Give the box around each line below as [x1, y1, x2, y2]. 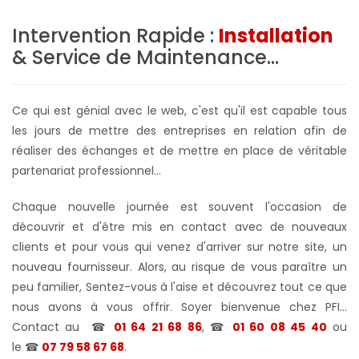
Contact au [12, 318, 86, 335]
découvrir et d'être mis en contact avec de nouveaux [12, 218, 347, 235]
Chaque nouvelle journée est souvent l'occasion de [12, 198, 347, 215]
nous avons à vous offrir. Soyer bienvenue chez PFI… [12, 298, 347, 315]
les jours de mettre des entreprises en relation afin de [12, 122, 347, 139]
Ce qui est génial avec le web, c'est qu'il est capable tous [12, 102, 347, 119]
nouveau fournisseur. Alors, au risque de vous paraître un [12, 258, 347, 275]
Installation [219, 22, 333, 49]
